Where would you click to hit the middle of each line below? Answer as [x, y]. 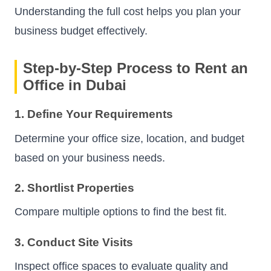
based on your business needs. [90, 158]
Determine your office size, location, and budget [129, 138]
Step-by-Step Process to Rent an [135, 68]
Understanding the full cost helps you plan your [128, 12]
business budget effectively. [81, 31]
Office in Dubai [75, 85]
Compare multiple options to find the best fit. [121, 212]
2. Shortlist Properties [74, 188]
